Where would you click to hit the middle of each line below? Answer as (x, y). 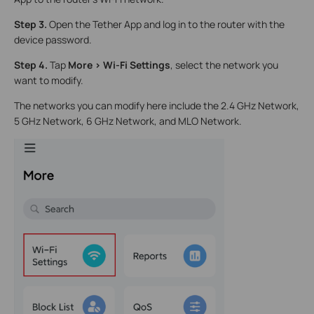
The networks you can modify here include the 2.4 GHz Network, (157, 105)
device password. (53, 39)
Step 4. (32, 64)
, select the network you (224, 64)
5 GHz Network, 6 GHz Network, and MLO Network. (128, 121)
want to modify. (49, 80)
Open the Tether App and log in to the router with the (167, 24)
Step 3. (32, 24)
